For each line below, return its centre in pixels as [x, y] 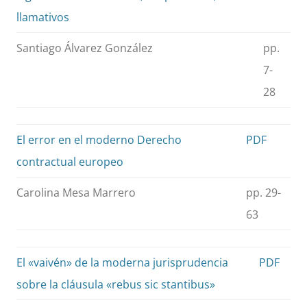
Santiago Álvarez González [85, 48]
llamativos [43, 17]
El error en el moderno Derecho [99, 140]
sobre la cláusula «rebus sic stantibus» [116, 285]
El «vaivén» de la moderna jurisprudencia [122, 263]
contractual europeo [70, 162]
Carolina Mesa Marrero [76, 193]
